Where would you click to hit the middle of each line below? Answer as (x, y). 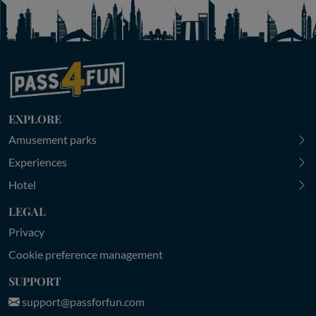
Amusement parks (53, 139)
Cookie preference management (86, 254)
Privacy (26, 231)
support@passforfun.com (82, 301)
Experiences (38, 162)
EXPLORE (35, 119)
